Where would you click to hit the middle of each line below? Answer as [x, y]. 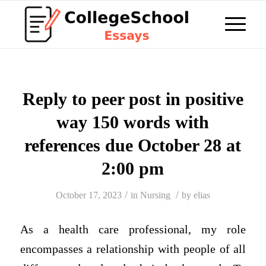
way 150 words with [133, 122]
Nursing [155, 195]
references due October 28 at [133, 145]
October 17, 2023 [88, 195]
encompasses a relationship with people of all [133, 249]
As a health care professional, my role [133, 229]
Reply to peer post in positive [133, 99]
